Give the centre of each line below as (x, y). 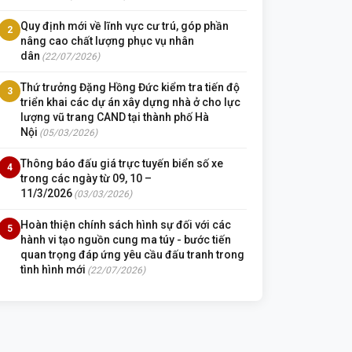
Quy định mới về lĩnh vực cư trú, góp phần (125, 26)
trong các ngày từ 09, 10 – (86, 178)
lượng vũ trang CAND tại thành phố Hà (115, 117)
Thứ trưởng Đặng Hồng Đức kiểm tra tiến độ (130, 87)
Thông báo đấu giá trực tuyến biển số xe (122, 163)
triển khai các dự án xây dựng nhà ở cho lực (130, 102)
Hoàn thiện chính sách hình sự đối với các (126, 225)
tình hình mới (53, 269)
